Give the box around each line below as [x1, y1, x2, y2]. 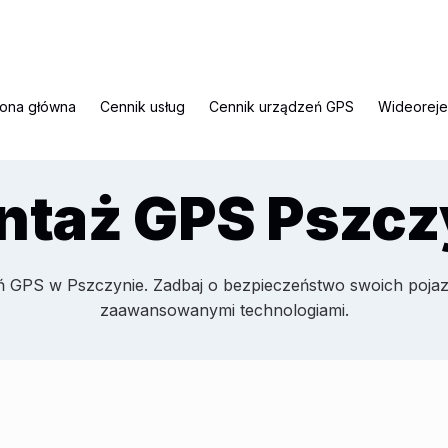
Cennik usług [100, 98, 185, 116]
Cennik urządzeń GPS [209, 98, 354, 116]
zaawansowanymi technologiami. [99, 300, 349, 321]
